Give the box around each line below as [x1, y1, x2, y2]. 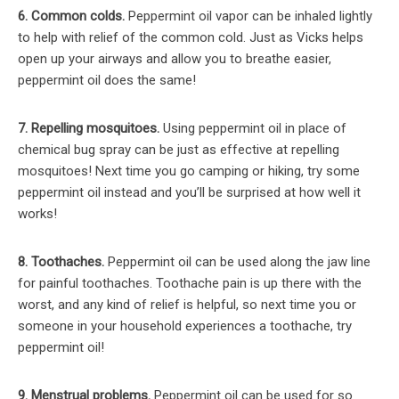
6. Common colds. [18, 8, 128, 25]
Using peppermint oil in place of [163, 120, 346, 137]
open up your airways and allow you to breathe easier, [18, 51, 331, 68]
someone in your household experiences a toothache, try [18, 318, 352, 335]
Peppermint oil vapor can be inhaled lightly [128, 8, 372, 25]
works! [18, 206, 57, 223]
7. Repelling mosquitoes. [18, 120, 163, 137]
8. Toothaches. [18, 254, 108, 271]
